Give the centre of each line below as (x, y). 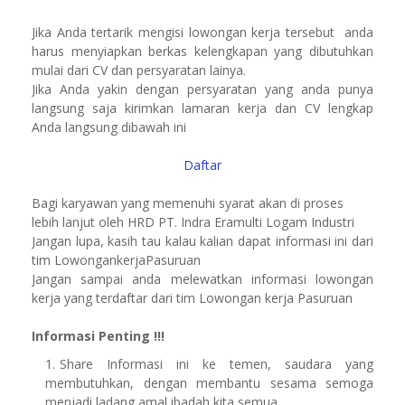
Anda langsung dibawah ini (111, 127)
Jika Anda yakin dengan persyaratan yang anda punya (202, 89)
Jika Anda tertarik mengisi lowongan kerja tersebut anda (202, 32)
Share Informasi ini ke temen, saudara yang (217, 364)
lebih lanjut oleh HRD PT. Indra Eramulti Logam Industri (193, 222)
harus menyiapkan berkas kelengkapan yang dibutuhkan (202, 51)
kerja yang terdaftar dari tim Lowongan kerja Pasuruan (192, 298)
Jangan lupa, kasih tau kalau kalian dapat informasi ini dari (202, 241)
